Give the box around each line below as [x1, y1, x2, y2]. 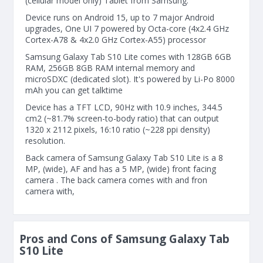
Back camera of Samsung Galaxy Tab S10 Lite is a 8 [25, 152, 223, 163]
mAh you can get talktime [25, 85, 123, 96]
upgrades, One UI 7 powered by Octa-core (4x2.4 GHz [25, 23, 229, 34]
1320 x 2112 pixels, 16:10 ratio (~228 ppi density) [25, 124, 210, 135]
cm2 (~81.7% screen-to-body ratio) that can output [25, 113, 219, 124]
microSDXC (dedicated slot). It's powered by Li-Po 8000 [25, 73, 235, 85]
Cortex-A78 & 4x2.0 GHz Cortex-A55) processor [25, 34, 206, 45]
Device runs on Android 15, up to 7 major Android [25, 12, 214, 23]
